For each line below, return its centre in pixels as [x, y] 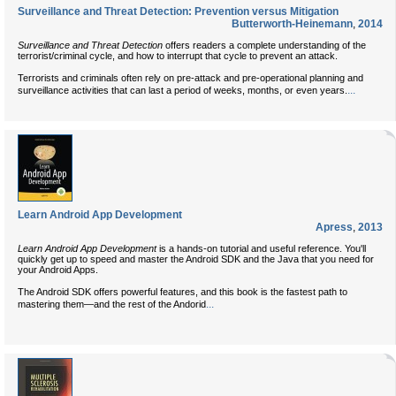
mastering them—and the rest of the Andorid [112, 304]
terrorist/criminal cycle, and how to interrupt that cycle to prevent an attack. [178, 55]
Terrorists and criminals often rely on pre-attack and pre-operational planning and [190, 77]
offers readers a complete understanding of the [264, 45]
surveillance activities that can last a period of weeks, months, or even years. [183, 90]
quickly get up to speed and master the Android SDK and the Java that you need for [196, 259]
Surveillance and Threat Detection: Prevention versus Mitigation [178, 11]
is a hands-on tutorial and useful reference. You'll [261, 248]
